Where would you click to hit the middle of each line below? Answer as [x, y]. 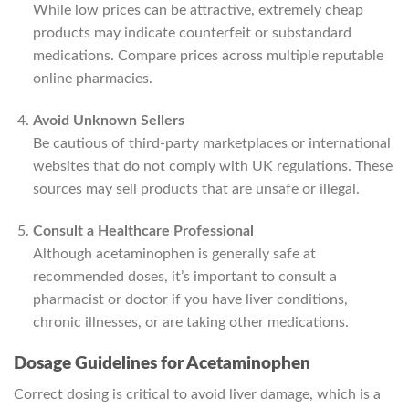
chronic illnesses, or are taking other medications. [190, 322]
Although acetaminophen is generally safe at [174, 253]
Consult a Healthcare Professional [143, 231]
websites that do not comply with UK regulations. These [212, 166]
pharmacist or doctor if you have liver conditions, [190, 299]
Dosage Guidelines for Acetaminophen [162, 363]
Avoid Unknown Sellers [108, 120]
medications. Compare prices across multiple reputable [208, 56]
